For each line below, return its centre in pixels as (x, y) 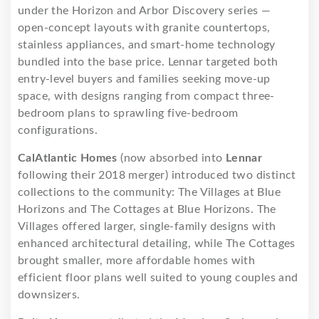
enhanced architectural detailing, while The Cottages (157, 243)
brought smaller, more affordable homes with (137, 260)
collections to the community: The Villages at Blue (149, 192)
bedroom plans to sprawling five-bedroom (128, 113)
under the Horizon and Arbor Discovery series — (145, 10)
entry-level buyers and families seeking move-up (144, 79)
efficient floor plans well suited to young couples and (158, 277)
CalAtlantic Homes (68, 158)
